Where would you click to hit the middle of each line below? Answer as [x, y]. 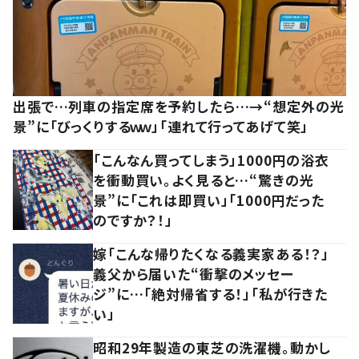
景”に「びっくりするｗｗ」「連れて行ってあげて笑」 [161, 126]
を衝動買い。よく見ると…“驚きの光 [204, 179]
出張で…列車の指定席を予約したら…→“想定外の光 [179, 106]
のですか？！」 [133, 220]
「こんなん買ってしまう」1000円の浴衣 [212, 159]
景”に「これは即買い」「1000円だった [209, 200]
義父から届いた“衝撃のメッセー [194, 273]
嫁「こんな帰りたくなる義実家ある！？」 [212, 253]
